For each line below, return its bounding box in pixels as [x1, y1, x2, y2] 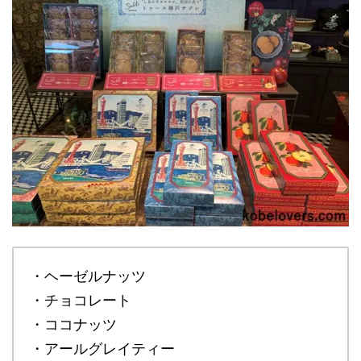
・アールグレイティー [30, 340, 175, 358]
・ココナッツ [30, 316, 117, 334]
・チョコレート [30, 292, 131, 309]
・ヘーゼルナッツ [30, 268, 146, 285]
